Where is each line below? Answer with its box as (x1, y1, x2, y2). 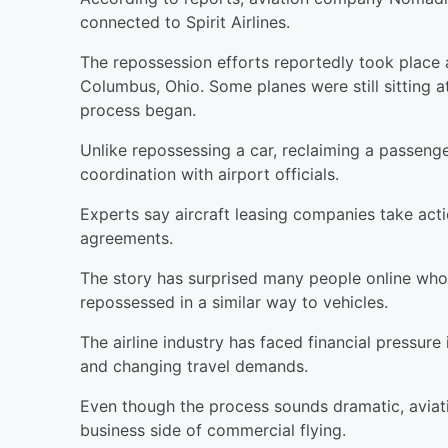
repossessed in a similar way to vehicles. (80, 292, 388, 312)
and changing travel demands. (80, 356, 308, 376)
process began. (80, 100, 196, 120)
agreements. (80, 228, 173, 248)
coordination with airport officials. (80, 164, 339, 184)
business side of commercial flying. (80, 420, 346, 440)
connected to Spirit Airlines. (80, 12, 290, 32)
